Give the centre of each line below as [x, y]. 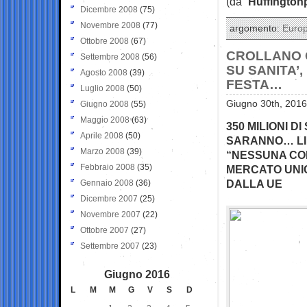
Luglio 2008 [102, 88]
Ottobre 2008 [105, 41]
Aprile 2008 [102, 135]
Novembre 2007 [110, 214]
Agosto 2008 [104, 72]
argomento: [256, 28]
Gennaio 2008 [107, 183]
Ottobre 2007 [105, 230]
